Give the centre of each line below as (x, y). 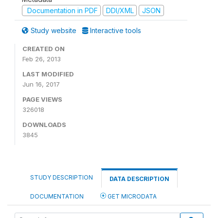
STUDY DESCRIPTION (62, 177)
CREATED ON (44, 49)
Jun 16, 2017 (41, 84)
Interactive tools (115, 30)
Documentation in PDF (61, 10)
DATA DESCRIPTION (139, 179)
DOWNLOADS (44, 125)
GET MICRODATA (131, 196)
